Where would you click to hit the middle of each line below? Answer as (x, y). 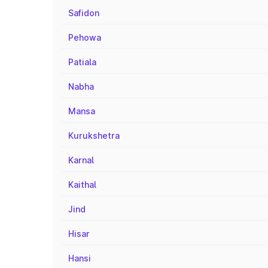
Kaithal (82, 185)
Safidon (84, 13)
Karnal (81, 160)
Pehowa (85, 37)
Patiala (82, 62)
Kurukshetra (94, 135)
